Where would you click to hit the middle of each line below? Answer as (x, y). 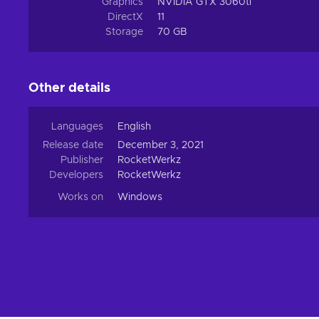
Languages (77, 127)
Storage (124, 32)
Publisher (82, 160)
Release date (73, 145)
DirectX (125, 17)
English (134, 127)
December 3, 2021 (161, 145)
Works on (80, 197)
